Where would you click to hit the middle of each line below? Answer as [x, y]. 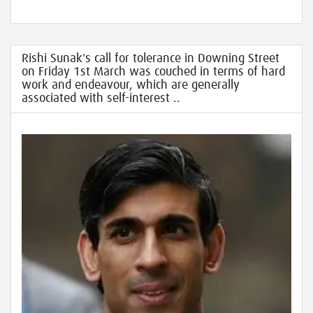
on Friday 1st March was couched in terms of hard [153, 72]
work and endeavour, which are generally [131, 85]
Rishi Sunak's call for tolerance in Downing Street [151, 59]
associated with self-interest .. [101, 99]
